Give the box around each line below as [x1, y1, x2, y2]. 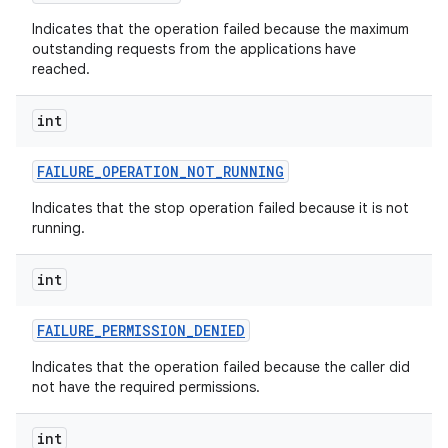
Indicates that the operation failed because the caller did [32, 358, 410, 376]
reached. [32, 60, 90, 78]
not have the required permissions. [32, 378, 260, 396]
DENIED [194, 321, 245, 340]
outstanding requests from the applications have [32, 40, 356, 58]
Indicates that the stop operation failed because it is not [32, 199, 409, 217]
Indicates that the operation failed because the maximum [32, 20, 409, 38]
